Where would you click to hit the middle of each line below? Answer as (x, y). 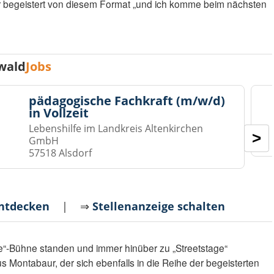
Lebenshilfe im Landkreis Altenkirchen (116, 129)
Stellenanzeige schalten (159, 206)
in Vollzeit (59, 113)
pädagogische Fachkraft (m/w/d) (127, 101)
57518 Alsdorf (61, 153)
